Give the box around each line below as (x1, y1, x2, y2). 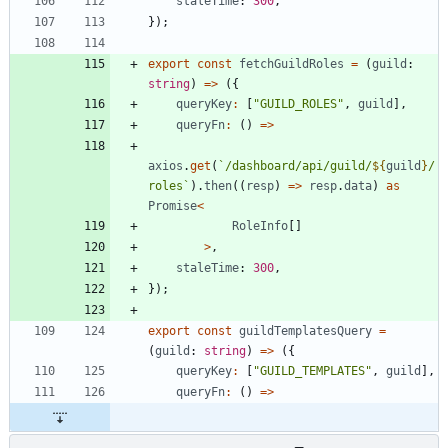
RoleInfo (232, 219, 288, 234)
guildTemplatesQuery (239, 324, 372, 339)
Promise (148, 199, 197, 214)
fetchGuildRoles (239, 57, 344, 72)
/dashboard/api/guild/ (225, 159, 372, 174)
